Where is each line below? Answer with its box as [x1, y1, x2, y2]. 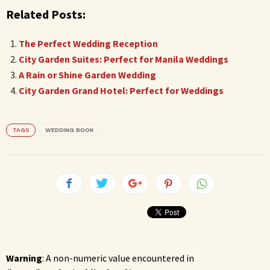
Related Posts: [6, 7, 86, 22]
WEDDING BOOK [45, 127, 94, 133]
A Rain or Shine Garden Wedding [19, 69, 156, 81]
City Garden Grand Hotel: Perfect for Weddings [19, 84, 224, 96]
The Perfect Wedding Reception [19, 37, 158, 49]
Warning [6, 252, 42, 264]
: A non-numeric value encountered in [42, 252, 194, 264]
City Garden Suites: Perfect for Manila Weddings [19, 53, 228, 65]
